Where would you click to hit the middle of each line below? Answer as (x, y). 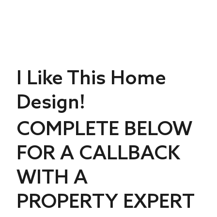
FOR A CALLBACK (98, 152)
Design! (51, 101)
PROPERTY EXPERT (105, 201)
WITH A (52, 177)
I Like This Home (91, 77)
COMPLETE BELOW (104, 128)
